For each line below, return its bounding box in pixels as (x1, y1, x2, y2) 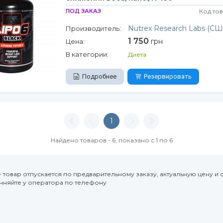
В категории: (65, 50, 109, 58)
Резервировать (143, 73, 192, 80)
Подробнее (82, 73, 116, 80)
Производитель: (65, 24, 121, 32)
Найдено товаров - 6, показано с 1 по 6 (50, 136, 173, 144)
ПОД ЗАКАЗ (65, 7, 101, 14)
